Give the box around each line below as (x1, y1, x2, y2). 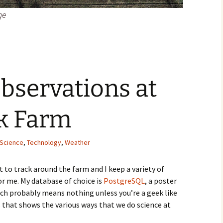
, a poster (145, 175, 177, 186)
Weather (65, 137, 90, 147)
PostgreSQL (104, 175, 145, 186)
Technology (27, 137, 61, 147)
